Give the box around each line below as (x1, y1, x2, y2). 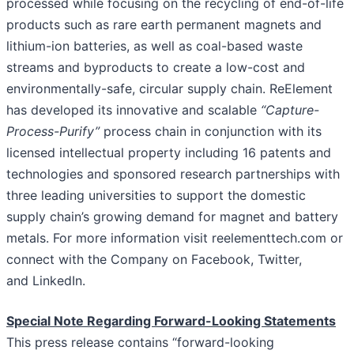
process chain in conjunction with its (100, 123, 322, 140)
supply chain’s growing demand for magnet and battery (6, 209, 338, 225)
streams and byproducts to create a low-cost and (6, 59, 305, 76)
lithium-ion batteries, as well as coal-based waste (6, 38, 303, 55)
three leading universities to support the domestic (6, 187, 306, 204)
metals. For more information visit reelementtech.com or (6, 230, 343, 247)
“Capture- (261, 102, 319, 119)
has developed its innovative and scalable (6, 102, 261, 119)
